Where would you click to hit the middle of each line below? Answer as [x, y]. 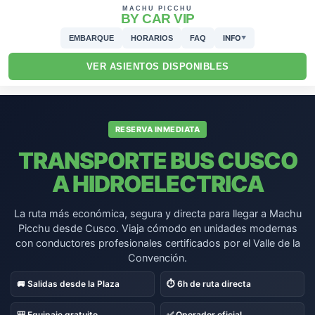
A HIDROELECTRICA [157, 184]
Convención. [157, 258]
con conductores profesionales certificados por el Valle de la [157, 243]
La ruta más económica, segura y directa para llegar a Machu [157, 214]
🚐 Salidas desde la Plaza [68, 284]
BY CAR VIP [157, 19]
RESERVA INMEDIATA [157, 129]
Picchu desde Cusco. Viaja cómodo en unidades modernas [157, 229]
